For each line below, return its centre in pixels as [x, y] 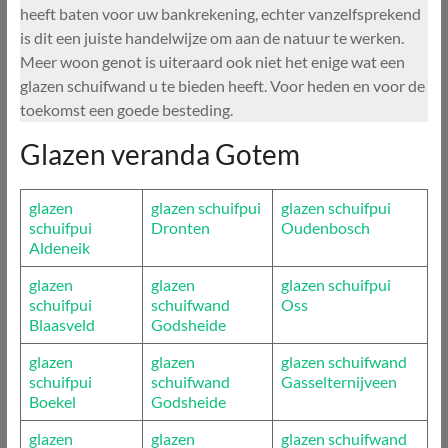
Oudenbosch [325, 227]
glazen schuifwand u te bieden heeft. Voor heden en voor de [222, 85]
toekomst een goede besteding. [126, 109]
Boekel [52, 401]
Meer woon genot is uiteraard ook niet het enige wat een [212, 61]
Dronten [180, 227]
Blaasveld [61, 324]
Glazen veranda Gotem [159, 153]
